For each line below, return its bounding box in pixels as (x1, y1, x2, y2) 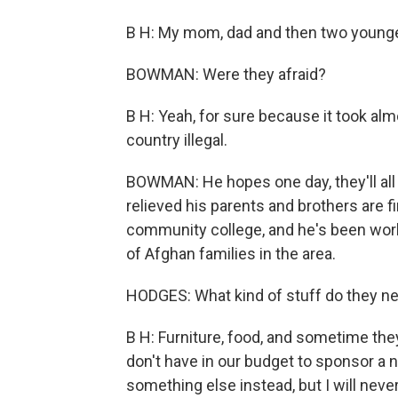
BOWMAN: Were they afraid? (126, 65, 326, 84)
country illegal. (126, 131, 227, 149)
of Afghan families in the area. (126, 244, 336, 263)
